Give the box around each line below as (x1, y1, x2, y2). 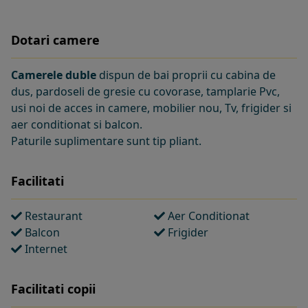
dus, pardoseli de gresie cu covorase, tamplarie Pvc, (11, 84, 280, 99)
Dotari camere (11, 32, 100, 48)
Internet (22, 241, 67, 256)
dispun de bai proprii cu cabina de (96, 67, 276, 82)
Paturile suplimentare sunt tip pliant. (11, 133, 201, 148)
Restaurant (22, 208, 82, 223)
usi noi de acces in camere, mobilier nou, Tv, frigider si (11, 100, 291, 115)
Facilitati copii (11, 280, 96, 297)
